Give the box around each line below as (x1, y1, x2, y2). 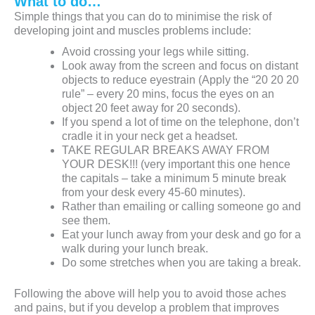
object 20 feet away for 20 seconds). (62, 102, 240, 115)
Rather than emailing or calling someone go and (62, 200, 301, 213)
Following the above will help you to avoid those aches (14, 288, 286, 300)
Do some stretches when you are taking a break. (62, 257, 301, 269)
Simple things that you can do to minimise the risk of (14, 11, 271, 23)
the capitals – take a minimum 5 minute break (62, 172, 286, 185)
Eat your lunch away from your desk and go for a (62, 229, 301, 241)
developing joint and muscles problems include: (14, 25, 251, 37)
